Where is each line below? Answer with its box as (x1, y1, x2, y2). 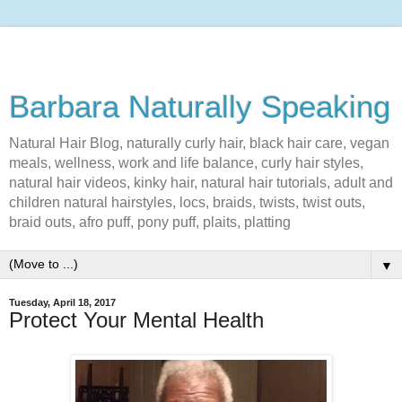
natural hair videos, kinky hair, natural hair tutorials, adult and (9, 175, 393, 190)
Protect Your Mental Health (9, 308, 264, 332)
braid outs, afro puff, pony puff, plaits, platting (9, 214, 291, 230)
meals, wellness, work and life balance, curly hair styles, (9, 155, 363, 170)
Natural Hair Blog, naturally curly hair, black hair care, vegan (9, 135, 389, 151)
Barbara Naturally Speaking (9, 90, 390, 124)
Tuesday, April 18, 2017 (9, 297, 116, 308)
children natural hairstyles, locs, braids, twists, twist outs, (9, 195, 365, 210)
